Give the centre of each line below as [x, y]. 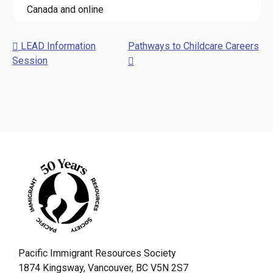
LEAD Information [57, 46]
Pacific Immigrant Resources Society [97, 253]
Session [30, 61]
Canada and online [65, 9]
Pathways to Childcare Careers [193, 46]
